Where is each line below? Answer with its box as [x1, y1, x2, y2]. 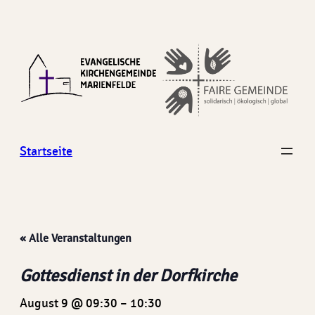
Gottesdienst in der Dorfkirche [20, 265, 237, 286]
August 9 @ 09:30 [20, 295, 117, 311]
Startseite [20, 143, 72, 159]
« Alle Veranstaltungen [20, 231, 131, 245]
